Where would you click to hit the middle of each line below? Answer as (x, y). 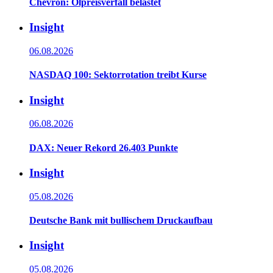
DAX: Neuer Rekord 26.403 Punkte (104, 147)
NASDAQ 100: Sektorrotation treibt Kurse (118, 75)
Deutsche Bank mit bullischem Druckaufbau (121, 220)
